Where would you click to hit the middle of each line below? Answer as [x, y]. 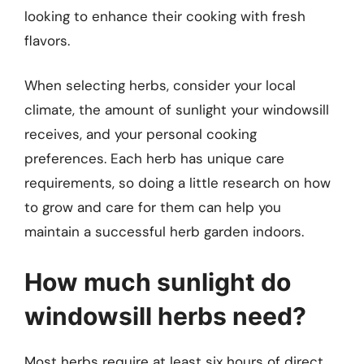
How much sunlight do [158, 282]
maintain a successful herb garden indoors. [164, 232]
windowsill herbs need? [165, 316]
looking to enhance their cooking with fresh [165, 16]
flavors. [47, 40]
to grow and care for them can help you [153, 208]
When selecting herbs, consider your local [160, 86]
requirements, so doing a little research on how [178, 183]
